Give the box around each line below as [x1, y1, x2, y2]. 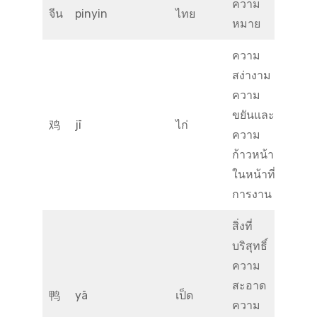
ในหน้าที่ [232, 168, 275, 181]
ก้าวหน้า [232, 148, 274, 161]
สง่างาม [232, 69, 271, 82]
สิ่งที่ [232, 219, 253, 233]
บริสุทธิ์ [232, 239, 267, 253]
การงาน [232, 188, 272, 201]
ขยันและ [232, 108, 275, 122]
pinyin [75, 7, 108, 21]
